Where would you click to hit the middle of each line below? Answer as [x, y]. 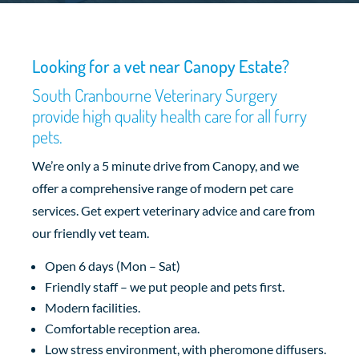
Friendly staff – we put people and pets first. [165, 286]
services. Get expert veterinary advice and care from [173, 210]
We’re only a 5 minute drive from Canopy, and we [165, 165]
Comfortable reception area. [122, 328]
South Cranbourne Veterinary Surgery [155, 94]
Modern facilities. [93, 307]
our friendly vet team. [91, 232]
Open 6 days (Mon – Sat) [113, 265]
